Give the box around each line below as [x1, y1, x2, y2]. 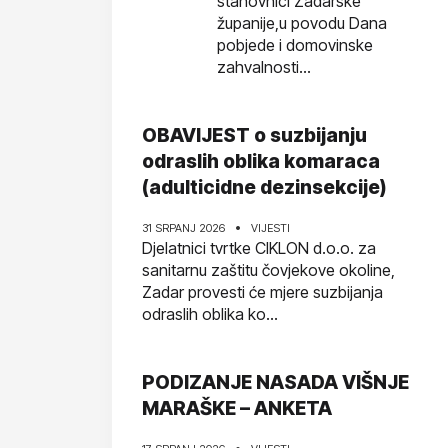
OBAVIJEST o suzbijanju [142, 124, 367, 147]
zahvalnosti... [217, 57, 311, 77]
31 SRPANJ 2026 [142, 221, 225, 235]
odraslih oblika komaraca [142, 150, 380, 173]
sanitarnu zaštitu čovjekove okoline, [142, 260, 395, 280]
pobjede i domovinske [217, 35, 373, 55]
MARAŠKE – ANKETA [142, 397, 332, 420]
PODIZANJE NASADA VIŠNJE [142, 371, 409, 394]
